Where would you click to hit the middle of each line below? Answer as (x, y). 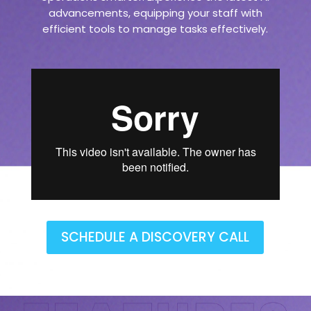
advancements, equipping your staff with (155, 13)
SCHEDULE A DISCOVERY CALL (155, 237)
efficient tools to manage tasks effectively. (155, 29)
